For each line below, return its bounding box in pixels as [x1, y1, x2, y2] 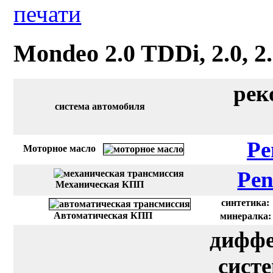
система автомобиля [54, 101, 145, 112]
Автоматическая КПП [54, 210, 153, 221]
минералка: [219, 211, 271, 222]
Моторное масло [23, 143, 96, 154]
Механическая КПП [55, 179, 144, 190]
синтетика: [221, 197, 270, 208]
